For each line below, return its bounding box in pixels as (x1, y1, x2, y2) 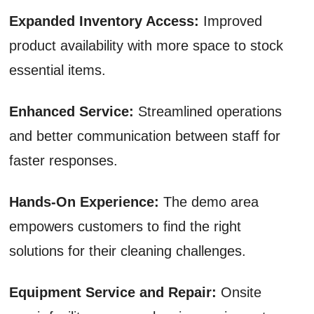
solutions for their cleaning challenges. (9, 243, 247, 259)
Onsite (217, 284, 262, 300)
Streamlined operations (138, 103, 282, 119)
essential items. (9, 62, 107, 78)
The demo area (159, 193, 259, 210)
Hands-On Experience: (9, 193, 160, 210)
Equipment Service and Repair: (9, 284, 217, 300)
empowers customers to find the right (9, 218, 242, 234)
